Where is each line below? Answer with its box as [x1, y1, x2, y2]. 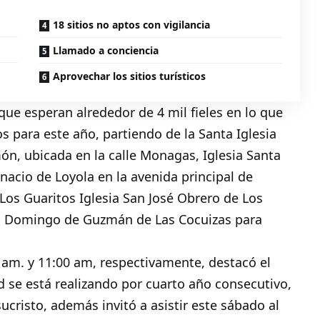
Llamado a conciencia [53, 44, 159, 58]
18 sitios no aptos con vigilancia [53, 18, 211, 32]
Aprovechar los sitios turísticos [53, 69, 206, 84]
